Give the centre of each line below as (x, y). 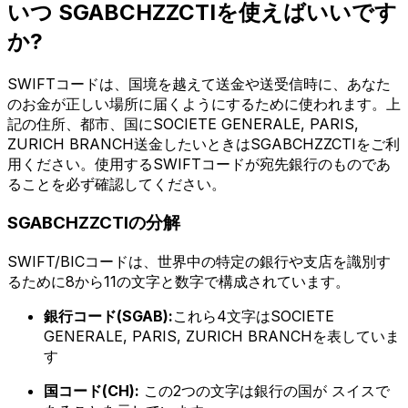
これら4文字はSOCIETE (254, 316)
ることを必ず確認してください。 (117, 184)
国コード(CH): (92, 391)
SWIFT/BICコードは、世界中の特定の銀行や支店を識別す (199, 262)
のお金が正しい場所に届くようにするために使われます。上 (204, 103)
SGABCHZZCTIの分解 (94, 223)
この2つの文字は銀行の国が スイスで (265, 391)
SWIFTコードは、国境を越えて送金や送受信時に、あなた (199, 83)
